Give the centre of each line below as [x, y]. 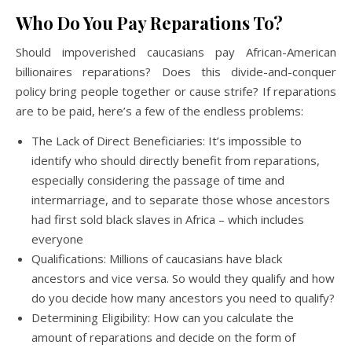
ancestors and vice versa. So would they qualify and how [183, 278]
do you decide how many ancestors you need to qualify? [183, 297]
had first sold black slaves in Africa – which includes [168, 219]
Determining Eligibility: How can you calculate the [163, 317]
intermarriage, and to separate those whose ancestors [181, 199]
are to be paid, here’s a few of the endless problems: [159, 110]
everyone [57, 238]
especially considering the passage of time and [158, 180]
